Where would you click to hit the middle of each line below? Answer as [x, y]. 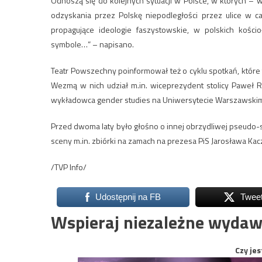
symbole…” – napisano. [92, 44]
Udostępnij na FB [128, 196]
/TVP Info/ [69, 167]
